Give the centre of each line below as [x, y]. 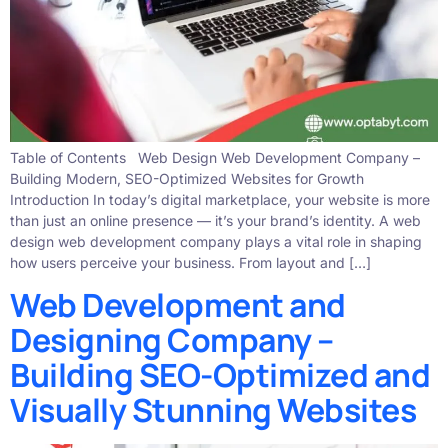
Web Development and [178, 304]
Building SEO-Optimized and [220, 374]
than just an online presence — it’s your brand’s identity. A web [215, 221]
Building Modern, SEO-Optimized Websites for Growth [187, 179]
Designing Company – [172, 339]
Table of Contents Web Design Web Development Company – [215, 158]
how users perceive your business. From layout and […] [190, 263]
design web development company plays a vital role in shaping [216, 242]
